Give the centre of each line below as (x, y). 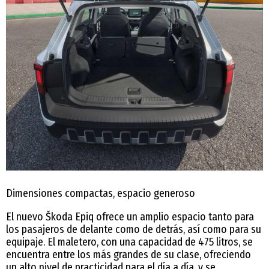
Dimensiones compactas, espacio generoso (101, 194)
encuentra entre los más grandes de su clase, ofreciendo (128, 255)
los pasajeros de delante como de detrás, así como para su (134, 230)
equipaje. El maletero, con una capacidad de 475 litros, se (129, 242)
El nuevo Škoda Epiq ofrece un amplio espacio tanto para (130, 217)
